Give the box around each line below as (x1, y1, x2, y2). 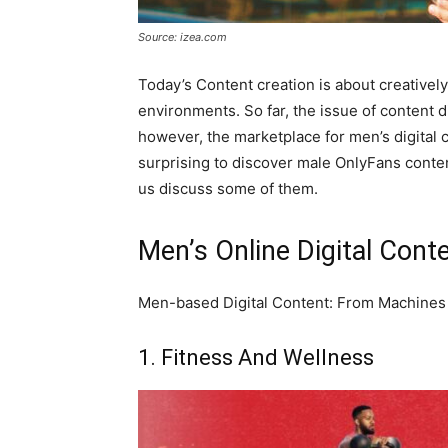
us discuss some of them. (138, 179, 318, 198)
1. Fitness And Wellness (138, 345, 374, 370)
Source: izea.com (138, 30, 227, 44)
